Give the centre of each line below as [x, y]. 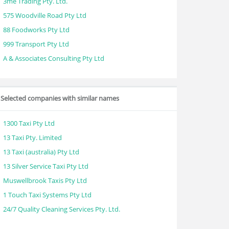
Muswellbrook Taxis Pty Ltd [45, 180]
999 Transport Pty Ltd [36, 44]
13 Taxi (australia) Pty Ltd [41, 152]
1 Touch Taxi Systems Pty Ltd [47, 195]
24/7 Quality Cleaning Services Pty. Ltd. [62, 209]
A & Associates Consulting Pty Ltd [54, 58]
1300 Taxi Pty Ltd [29, 123]
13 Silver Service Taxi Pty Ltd [46, 166]
